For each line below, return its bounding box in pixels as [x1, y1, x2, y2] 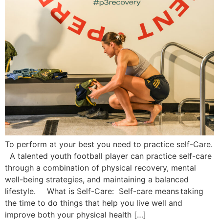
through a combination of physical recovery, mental [5, 163, 196, 173]
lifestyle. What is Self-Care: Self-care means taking [5, 186, 203, 197]
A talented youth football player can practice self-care [5, 151, 212, 161]
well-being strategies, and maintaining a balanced [5, 175, 189, 185]
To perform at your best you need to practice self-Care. [5, 139, 213, 150]
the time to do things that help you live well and [5, 198, 182, 208]
